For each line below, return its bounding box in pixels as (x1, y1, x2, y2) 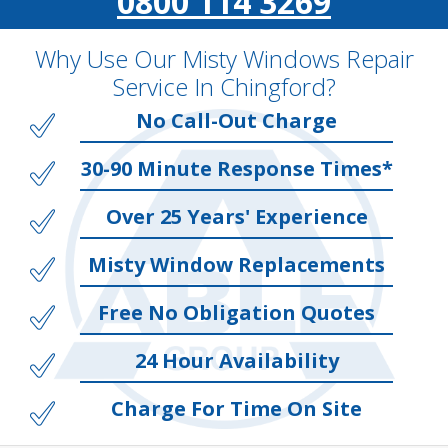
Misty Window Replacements (88, 251, 385, 278)
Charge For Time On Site (111, 395, 362, 422)
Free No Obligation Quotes (98, 299, 375, 326)
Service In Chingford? (112, 70, 336, 103)
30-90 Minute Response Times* (80, 155, 393, 182)
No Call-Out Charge (136, 107, 337, 134)
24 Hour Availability (134, 347, 339, 374)
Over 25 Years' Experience (105, 203, 368, 230)
